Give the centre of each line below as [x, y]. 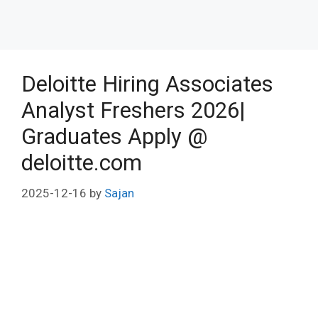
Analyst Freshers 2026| [133, 110]
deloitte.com [82, 163]
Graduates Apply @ [115, 137]
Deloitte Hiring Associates [147, 84]
